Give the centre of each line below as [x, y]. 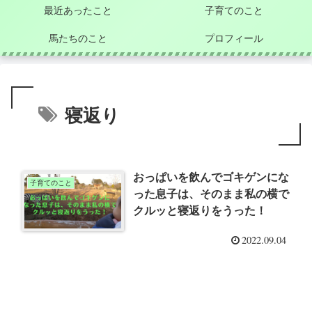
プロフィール [234, 38]
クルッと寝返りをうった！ [200, 210]
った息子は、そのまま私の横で [211, 194]
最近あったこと [78, 10]
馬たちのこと [78, 38]
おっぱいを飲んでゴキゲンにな [211, 177]
